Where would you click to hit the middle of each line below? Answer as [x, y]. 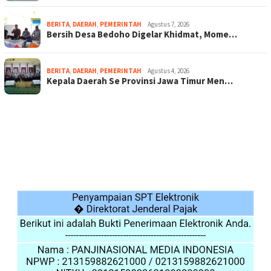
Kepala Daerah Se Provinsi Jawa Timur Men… [140, 81]
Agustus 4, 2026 [168, 71]
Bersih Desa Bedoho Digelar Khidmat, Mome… [142, 34]
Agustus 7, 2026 [168, 24]
